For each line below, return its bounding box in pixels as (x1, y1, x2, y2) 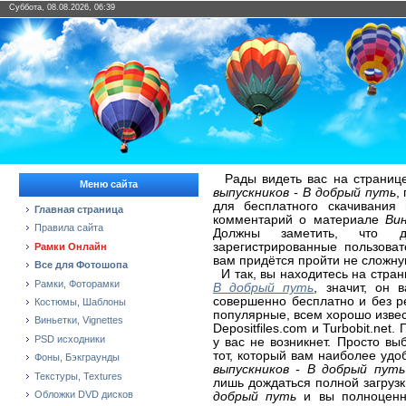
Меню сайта (80, 179, 138, 189)
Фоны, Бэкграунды (34, 352, 120, 363)
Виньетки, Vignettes (34, 314, 123, 326)
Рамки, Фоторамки (34, 277, 120, 289)
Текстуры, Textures (34, 370, 122, 382)
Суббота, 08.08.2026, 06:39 (9, 3, 115, 12)
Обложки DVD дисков (34, 388, 133, 400)
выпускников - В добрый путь (213, 186, 396, 199)
